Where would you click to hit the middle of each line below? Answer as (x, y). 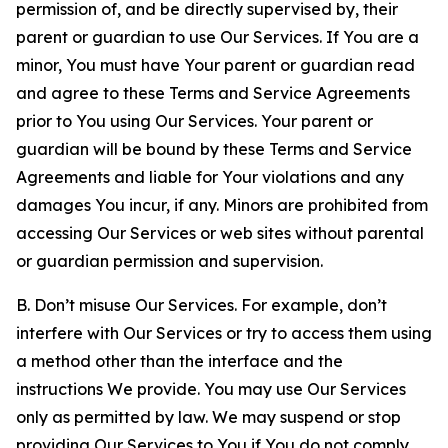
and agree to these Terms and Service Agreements (213, 93)
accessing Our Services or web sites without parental (220, 233)
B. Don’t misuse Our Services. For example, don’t (201, 305)
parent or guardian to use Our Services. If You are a (217, 37)
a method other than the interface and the (179, 361)
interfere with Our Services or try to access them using (224, 333)
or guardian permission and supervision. (169, 261)
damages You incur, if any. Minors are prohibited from (222, 205)
